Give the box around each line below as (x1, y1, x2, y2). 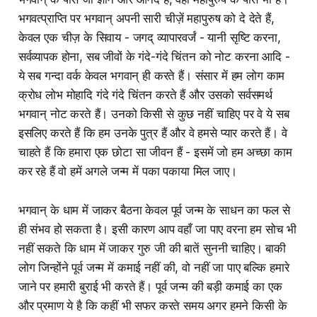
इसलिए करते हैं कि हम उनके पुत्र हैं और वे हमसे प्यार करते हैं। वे (18, 126, 287, 141)
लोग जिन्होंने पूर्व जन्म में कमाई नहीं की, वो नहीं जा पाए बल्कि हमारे (18, 260, 289, 275)
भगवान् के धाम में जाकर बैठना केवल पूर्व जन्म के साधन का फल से (18, 203, 290, 218)
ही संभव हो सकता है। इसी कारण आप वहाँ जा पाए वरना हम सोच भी (18, 222, 297, 237)
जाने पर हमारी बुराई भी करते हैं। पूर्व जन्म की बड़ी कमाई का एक (18, 279, 282, 294)
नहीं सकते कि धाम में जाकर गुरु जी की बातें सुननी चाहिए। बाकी (18, 241, 287, 256)
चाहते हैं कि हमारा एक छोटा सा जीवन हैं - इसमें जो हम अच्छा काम (18, 145, 292, 160)
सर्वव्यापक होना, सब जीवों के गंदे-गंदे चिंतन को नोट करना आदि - (18, 50, 290, 64)
